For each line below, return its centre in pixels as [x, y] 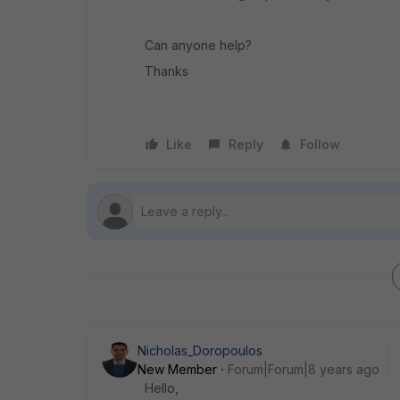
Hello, [163, 388]
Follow [320, 144]
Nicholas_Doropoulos [200, 350]
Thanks [167, 71]
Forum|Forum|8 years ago [304, 369]
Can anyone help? [198, 45]
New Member [177, 369]
